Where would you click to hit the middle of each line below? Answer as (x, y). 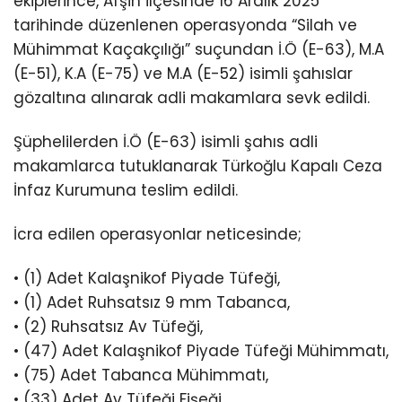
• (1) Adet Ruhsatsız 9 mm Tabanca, (152, 303)
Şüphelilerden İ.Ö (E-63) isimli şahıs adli (166, 142)
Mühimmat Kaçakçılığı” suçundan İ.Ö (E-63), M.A (199, 49)
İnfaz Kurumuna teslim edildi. (126, 191)
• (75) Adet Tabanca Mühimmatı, (141, 376)
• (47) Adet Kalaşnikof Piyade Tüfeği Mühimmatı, (201, 351)
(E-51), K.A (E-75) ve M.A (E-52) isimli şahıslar (183, 74)
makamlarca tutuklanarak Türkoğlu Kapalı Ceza (198, 166)
